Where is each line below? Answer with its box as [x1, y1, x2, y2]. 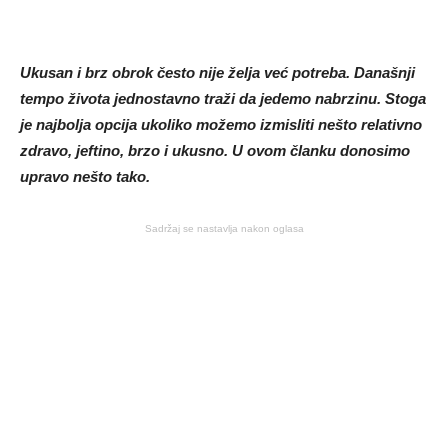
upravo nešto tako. [20, 168, 150, 186]
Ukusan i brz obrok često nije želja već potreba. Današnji [20, 64, 415, 82]
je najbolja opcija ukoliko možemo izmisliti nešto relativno [20, 116, 422, 134]
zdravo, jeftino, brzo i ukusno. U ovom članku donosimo [20, 142, 410, 160]
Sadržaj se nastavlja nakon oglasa [144, 223, 304, 235]
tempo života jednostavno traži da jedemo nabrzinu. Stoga [20, 90, 426, 108]
